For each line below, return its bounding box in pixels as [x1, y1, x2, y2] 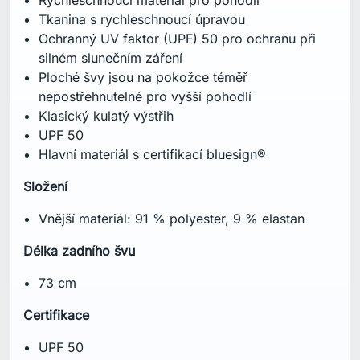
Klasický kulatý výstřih [39, 107, 174, 124]
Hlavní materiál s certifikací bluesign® [39, 145, 267, 162]
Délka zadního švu [23, 242, 135, 259]
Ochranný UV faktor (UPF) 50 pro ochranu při [39, 30, 317, 47]
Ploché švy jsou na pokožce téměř [39, 68, 248, 85]
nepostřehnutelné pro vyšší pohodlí [39, 88, 252, 104]
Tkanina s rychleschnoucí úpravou [39, 10, 246, 27]
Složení [23, 178, 67, 194]
